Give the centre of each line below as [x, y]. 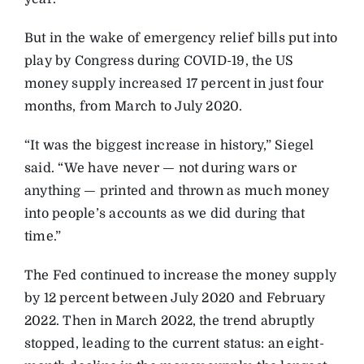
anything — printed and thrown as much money [177, 191]
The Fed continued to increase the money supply [180, 276]
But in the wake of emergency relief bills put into [180, 39]
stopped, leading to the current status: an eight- [174, 344]
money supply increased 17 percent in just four [174, 84]
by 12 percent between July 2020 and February [175, 299]
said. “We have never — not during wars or [160, 169]
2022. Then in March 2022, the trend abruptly [169, 321]
